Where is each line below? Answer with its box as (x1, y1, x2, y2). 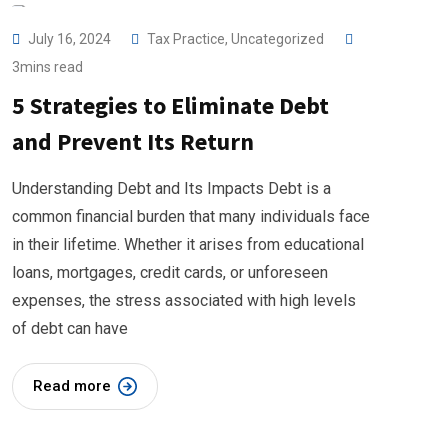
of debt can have (12, 319, 128, 338)
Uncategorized (231, 31, 324, 47)
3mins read (12, 59, 83, 75)
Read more (33, 377, 111, 395)
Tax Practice (147, 31, 225, 47)
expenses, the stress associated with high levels (12, 291, 356, 310)
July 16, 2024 (28, 31, 114, 47)
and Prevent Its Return (12, 126, 254, 157)
